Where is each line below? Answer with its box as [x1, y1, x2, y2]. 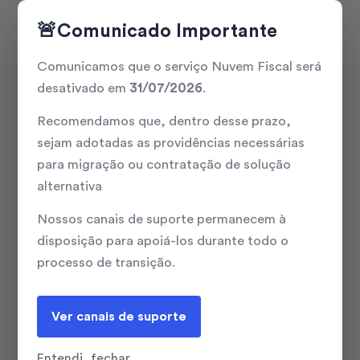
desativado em [37, 81, 127, 95]
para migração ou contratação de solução [37, 157, 292, 171]
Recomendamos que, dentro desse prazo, [37, 114, 292, 128]
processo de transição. [37, 256, 176, 269]
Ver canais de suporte [51, 310, 187, 323]
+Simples [117, 279, 243, 309]
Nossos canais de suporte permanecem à [37, 212, 287, 226]
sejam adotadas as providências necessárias [37, 136, 305, 149]
